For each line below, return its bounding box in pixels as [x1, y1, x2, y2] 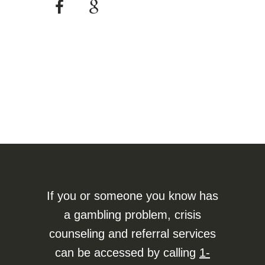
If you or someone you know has [47, 189, 218, 202]
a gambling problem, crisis [64, 208, 201, 221]
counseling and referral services [49, 227, 216, 240]
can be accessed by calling [55, 246, 199, 259]
